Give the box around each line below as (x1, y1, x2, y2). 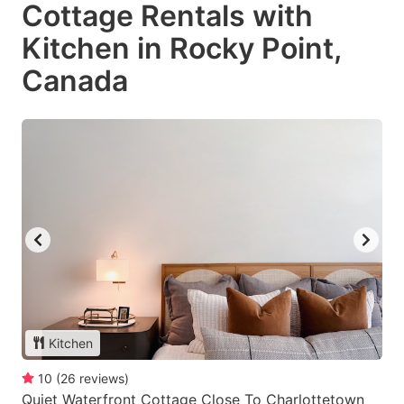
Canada (22, 63, 128, 99)
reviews (79, 370, 124, 386)
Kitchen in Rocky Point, (22, 31, 341, 67)
